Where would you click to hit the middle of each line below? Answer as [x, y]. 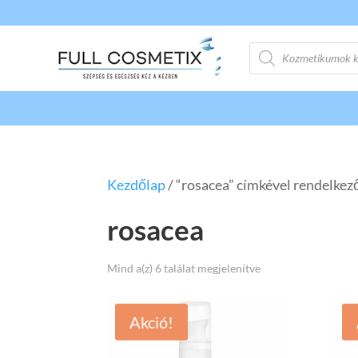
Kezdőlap [137, 185]
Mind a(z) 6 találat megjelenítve [184, 268]
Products [277, 48]
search [269, 63]
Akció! [152, 322]
